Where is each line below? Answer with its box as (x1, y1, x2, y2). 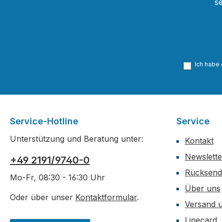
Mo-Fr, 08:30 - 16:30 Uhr (10, 172, 105, 182)
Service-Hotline (10, 116, 78, 126)
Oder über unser (10, 192, 75, 202)
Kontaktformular (75, 192, 137, 202)
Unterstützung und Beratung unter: (10, 134, 143, 144)
